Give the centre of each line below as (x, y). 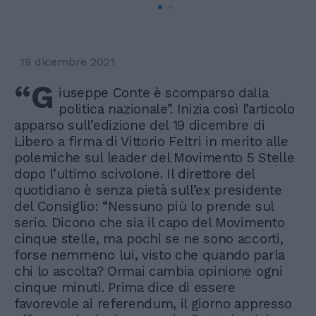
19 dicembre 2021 (67, 61)
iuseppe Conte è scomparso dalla (164, 92)
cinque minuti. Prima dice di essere (125, 287)
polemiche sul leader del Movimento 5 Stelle (154, 157)
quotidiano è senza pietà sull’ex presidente (148, 190)
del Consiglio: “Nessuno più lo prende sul (144, 206)
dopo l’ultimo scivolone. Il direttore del (134, 174)
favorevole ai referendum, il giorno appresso (153, 303)
